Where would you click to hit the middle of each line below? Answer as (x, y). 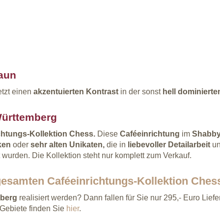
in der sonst (140, 91)
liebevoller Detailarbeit (169, 144)
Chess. (82, 134)
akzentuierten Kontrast (76, 91)
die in (115, 144)
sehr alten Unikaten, (67, 144)
